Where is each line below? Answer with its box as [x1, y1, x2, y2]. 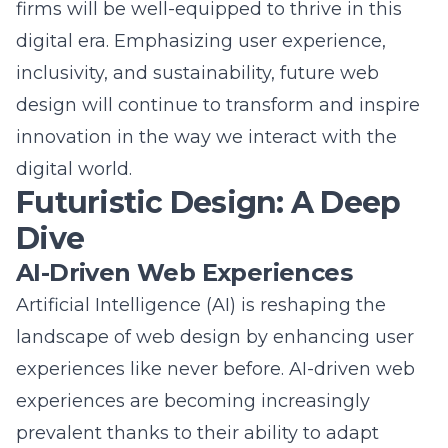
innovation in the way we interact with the [16, 86, 397, 108]
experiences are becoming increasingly [16, 350, 370, 372]
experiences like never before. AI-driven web [16, 318, 415, 340]
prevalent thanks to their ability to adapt [16, 382, 379, 404]
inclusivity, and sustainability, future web [16, 22, 379, 44]
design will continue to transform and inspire [16, 54, 420, 76]
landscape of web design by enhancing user [16, 286, 414, 308]
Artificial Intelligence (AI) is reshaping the [16, 254, 386, 276]
